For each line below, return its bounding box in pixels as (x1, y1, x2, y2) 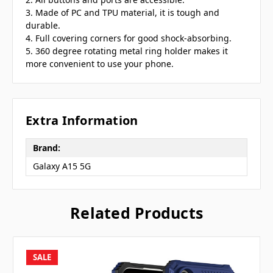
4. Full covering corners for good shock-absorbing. (26, 32, 232, 44)
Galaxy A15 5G (32, 160, 91, 172)
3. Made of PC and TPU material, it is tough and (26, 7, 219, 19)
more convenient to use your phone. (26, 58, 174, 70)
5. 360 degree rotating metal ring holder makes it (26, 45, 228, 57)
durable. (26, 19, 60, 32)
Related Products (70, 202, 203, 223)
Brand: (32, 142, 60, 154)
